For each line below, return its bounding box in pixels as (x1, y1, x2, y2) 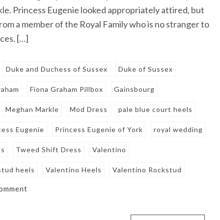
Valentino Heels (46, 165, 102, 174)
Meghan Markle (5, 105, 59, 114)
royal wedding (154, 125, 203, 134)
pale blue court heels (118, 105, 193, 114)
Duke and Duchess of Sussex (6, 65, 108, 74)
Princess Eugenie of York (55, 125, 143, 134)
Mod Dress (70, 105, 108, 114)
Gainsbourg (114, 85, 155, 94)
